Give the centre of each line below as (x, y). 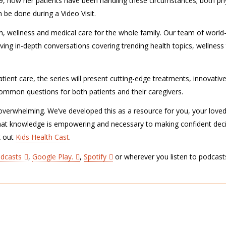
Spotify (95, 156)
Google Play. (53, 156)
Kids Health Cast (42, 137)
